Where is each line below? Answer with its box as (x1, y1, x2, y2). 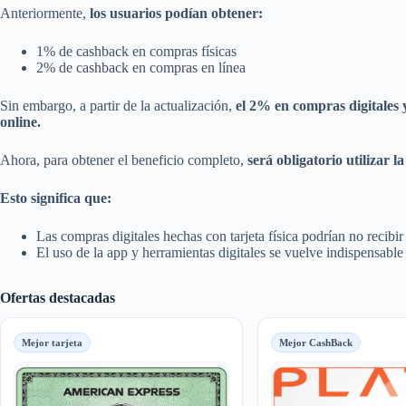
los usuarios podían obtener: (90, 5, 263, 22)
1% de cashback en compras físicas (36, 43, 237, 60)
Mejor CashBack (278, 337, 353, 349)
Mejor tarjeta (22, 337, 82, 349)
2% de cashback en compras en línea (36, 60, 246, 76)
